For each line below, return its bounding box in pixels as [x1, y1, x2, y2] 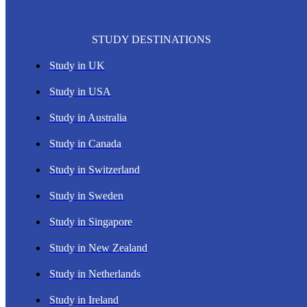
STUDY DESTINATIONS [92, 33, 212, 45]
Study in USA [49, 85, 111, 97]
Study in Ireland [49, 293, 119, 306]
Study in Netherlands [49, 267, 140, 280]
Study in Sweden [49, 189, 123, 201]
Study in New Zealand [49, 241, 147, 254]
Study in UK [49, 59, 105, 71]
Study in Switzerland [49, 163, 140, 175]
